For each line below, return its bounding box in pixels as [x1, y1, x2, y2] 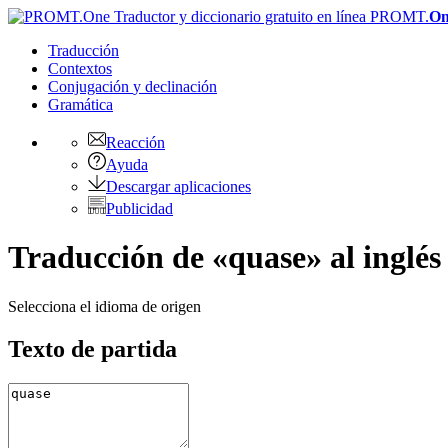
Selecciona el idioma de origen [8, 297, 201, 315]
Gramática [48, 96, 113, 113]
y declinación [133, 78, 217, 95]
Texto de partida [8, 335, 177, 362]
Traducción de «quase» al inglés [8, 239, 441, 276]
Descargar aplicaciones [106, 178, 251, 195]
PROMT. [366, 8, 429, 25]
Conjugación [48, 78, 133, 95]
